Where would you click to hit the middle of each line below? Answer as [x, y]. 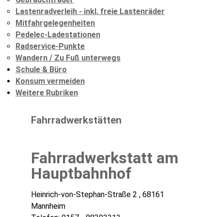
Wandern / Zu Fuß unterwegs [68, 58]
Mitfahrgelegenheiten [55, 23]
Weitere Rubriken [47, 93]
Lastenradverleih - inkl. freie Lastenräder [90, 12]
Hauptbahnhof [81, 174]
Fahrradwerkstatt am [105, 158]
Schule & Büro [41, 70]
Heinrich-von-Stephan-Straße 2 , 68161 [98, 195]
